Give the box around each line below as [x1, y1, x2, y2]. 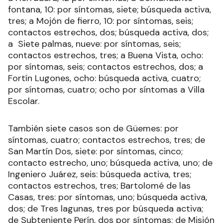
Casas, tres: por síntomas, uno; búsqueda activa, [8, 191, 207, 204]
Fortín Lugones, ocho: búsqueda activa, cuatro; [8, 72, 201, 85]
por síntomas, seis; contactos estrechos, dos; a [8, 61, 203, 73]
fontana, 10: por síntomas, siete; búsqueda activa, [8, 3, 211, 16]
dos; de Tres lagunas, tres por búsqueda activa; [8, 203, 203, 215]
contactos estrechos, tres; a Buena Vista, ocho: [8, 49, 203, 62]
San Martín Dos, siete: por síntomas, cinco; [8, 145, 183, 158]
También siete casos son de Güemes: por [8, 122, 179, 135]
